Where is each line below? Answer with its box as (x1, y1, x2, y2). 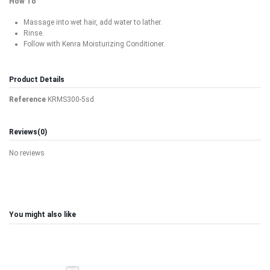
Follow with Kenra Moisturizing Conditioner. (24, 39, 165, 48)
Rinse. (24, 28, 44, 37)
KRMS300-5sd (48, 95, 94, 104)
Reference (9, 95, 46, 104)
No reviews (9, 149, 45, 158)
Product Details (9, 75, 64, 84)
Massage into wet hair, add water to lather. (24, 17, 162, 27)
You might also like (9, 210, 76, 219)
